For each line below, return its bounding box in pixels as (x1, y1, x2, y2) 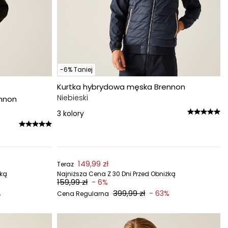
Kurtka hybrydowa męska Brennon (57, 81, 185, 92)
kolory (63, 108, 84, 119)
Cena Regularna (57, 189, 109, 198)
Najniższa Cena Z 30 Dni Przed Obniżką (57, 169, 176, 178)
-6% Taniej (60, 65, 93, 74)
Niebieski (57, 93, 88, 103)
